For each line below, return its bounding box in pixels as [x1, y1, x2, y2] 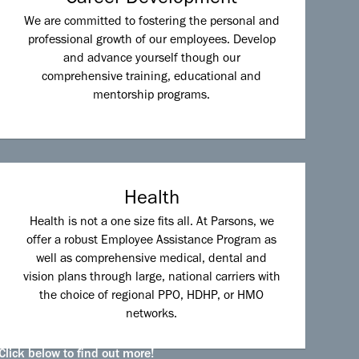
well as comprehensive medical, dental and [36, 253, 268, 267]
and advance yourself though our [63, 52, 240, 66]
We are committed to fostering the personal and [23, 15, 280, 29]
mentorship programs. [93, 89, 211, 103]
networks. [126, 309, 178, 322]
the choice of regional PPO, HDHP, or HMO [39, 290, 264, 304]
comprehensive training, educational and [42, 71, 262, 84]
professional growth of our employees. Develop [27, 34, 276, 47]
